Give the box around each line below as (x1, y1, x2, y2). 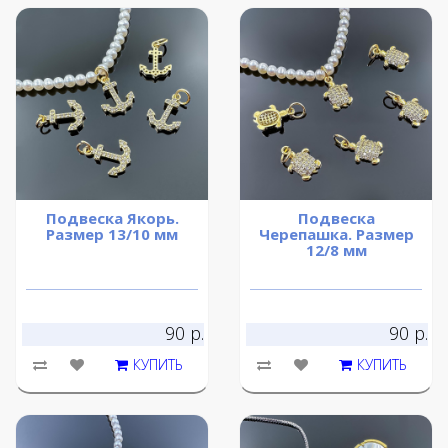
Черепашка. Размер (258, 224, 414, 245)
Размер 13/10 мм (46, 224, 178, 245)
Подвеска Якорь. (45, 208, 179, 229)
